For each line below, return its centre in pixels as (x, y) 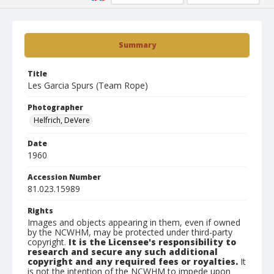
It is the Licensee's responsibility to (152, 242)
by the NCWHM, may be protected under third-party (130, 232)
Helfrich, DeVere (62, 120)
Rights (40, 211)
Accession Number (64, 177)
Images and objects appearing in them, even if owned (134, 222)
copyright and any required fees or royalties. (133, 261)
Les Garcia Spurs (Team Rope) (88, 85)
